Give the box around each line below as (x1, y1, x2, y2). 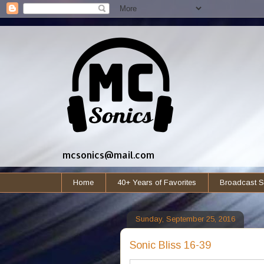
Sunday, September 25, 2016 (135, 214, 235, 224)
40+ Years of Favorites (117, 177, 196, 187)
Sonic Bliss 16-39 (129, 239, 211, 251)
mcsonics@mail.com (62, 148, 154, 161)
